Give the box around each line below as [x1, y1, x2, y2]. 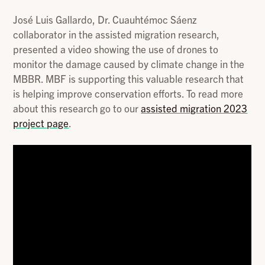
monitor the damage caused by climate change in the [13, 57, 245, 70]
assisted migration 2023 [141, 101, 248, 114]
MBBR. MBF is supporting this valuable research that [13, 72, 244, 85]
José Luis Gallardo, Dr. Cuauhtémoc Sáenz [13, 12, 198, 25]
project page [13, 116, 69, 129]
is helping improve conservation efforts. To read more [13, 86, 244, 99]
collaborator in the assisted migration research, [13, 27, 220, 40]
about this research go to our [13, 101, 141, 114]
